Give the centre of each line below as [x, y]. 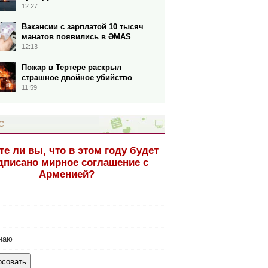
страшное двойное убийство [77, 77]
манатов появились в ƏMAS [76, 37]
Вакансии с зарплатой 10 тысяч [83, 27]
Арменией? [66, 174]
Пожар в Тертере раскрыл [71, 67]
